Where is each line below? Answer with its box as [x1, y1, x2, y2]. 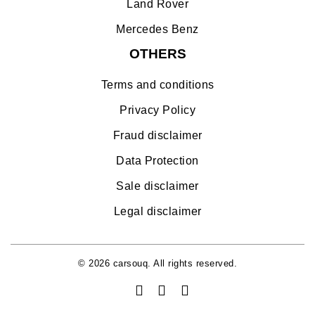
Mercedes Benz [116, 22, 199, 35]
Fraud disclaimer [112, 129, 202, 141]
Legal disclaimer [113, 205, 202, 217]
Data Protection [116, 154, 199, 167]
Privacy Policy [120, 103, 195, 116]
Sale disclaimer [116, 179, 199, 192]
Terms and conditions [101, 78, 214, 91]
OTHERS [129, 46, 186, 61]
